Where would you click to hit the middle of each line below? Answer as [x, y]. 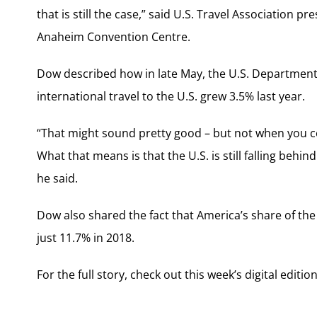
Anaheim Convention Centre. [114, 36]
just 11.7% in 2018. [86, 237]
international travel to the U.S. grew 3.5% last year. [171, 96]
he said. [57, 178]
